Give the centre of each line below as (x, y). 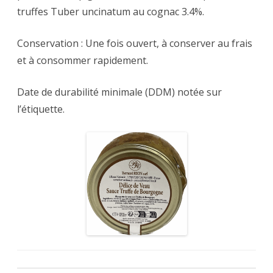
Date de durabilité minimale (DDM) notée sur (119, 92)
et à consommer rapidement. (83, 60)
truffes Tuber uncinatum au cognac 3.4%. (111, 11)
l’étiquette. (41, 109)
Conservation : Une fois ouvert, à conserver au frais (135, 43)
